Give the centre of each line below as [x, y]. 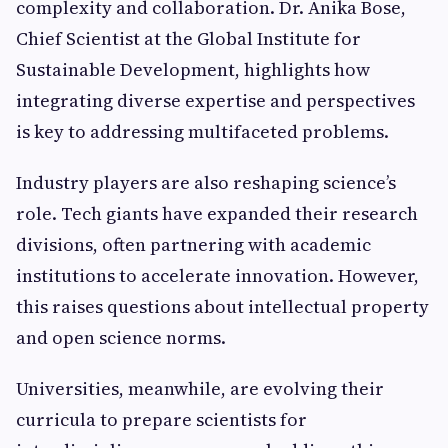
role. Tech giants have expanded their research [217, 213]
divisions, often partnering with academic [193, 244]
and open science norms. [121, 337]
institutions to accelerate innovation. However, [217, 275]
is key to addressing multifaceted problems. [202, 131]
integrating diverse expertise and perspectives [215, 100]
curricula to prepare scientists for [161, 419]
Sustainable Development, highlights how [193, 69]
